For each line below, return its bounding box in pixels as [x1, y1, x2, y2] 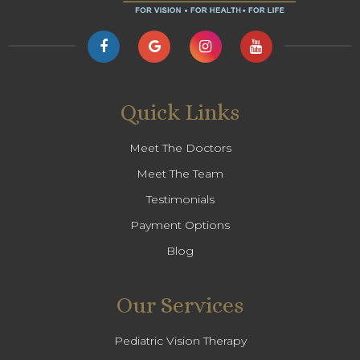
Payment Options [130, 217, 230, 232]
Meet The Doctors [129, 140, 231, 155]
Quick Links [121, 99, 239, 125]
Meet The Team [137, 166, 223, 181]
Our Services [117, 292, 243, 318]
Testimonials [145, 191, 215, 207]
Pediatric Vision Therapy [113, 333, 247, 348]
